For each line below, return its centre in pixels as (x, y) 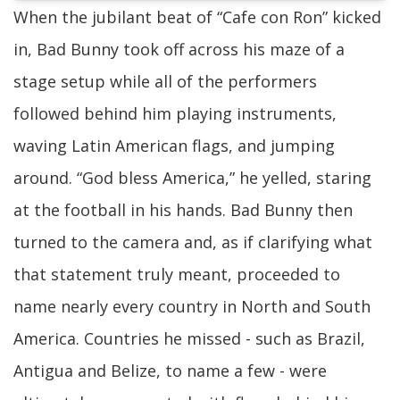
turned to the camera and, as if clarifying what (193, 242)
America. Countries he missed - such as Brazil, (189, 339)
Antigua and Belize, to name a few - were (170, 371)
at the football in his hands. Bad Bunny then (183, 210)
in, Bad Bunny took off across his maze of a (179, 50)
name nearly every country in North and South (192, 307)
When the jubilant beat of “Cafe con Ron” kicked (197, 17)
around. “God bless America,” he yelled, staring (192, 178)
